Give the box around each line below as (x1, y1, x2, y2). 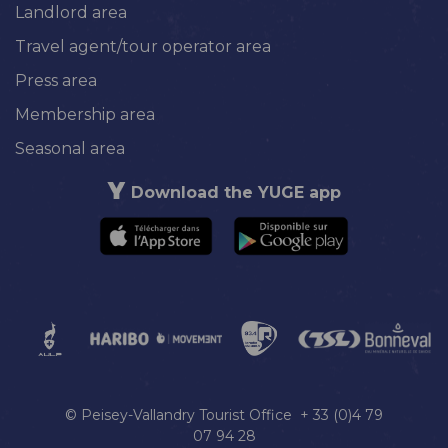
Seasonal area (15, 139, 125, 159)
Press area (15, 71, 97, 91)
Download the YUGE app (131, 183, 341, 203)
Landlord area (15, 3, 127, 23)
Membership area (15, 105, 155, 125)
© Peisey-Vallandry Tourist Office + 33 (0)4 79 (65, 405, 383, 424)
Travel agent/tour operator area (15, 37, 271, 57)
